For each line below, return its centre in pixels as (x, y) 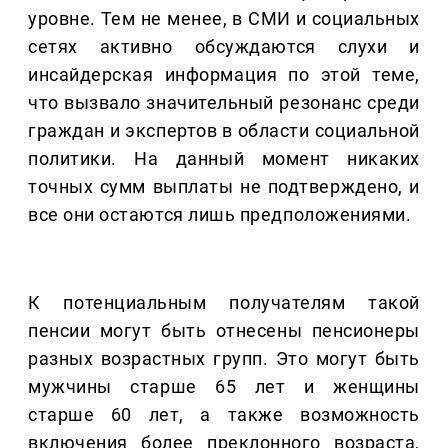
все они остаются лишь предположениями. (220, 215)
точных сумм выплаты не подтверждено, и (224, 187)
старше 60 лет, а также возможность (224, 415)
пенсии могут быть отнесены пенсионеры (224, 331)
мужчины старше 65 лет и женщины (224, 387)
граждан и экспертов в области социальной (224, 131)
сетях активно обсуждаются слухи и (224, 47)
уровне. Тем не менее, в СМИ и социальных (224, 19)
